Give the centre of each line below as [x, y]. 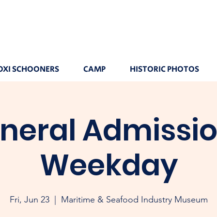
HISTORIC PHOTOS [164, 69]
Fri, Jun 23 [29, 200]
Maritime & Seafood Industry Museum [134, 200]
